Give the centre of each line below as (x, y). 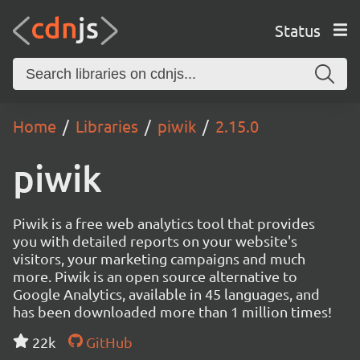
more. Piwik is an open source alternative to (155, 276)
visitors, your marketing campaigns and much (159, 258)
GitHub (107, 342)
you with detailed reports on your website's (155, 241)
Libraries (107, 126)
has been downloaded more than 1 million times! (172, 311)
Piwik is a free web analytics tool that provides (164, 223)
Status (297, 30)
